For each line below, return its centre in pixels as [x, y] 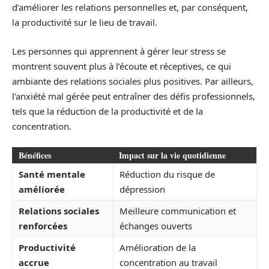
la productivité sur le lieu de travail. [85, 23]
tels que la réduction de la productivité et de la [107, 111]
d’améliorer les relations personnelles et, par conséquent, [130, 8]
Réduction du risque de [167, 174]
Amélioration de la [158, 248]
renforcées [43, 226]
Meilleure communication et [178, 211]
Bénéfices [35, 156]
